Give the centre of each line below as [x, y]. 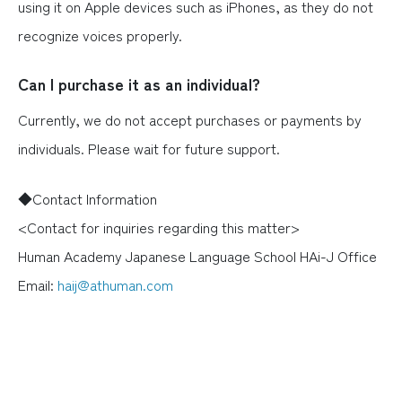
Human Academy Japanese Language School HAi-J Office [197, 256]
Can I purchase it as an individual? [139, 83]
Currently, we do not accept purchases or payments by [190, 119]
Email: [38, 284]
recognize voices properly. [100, 35]
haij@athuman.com [115, 284]
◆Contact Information [87, 198]
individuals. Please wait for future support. [149, 148]
